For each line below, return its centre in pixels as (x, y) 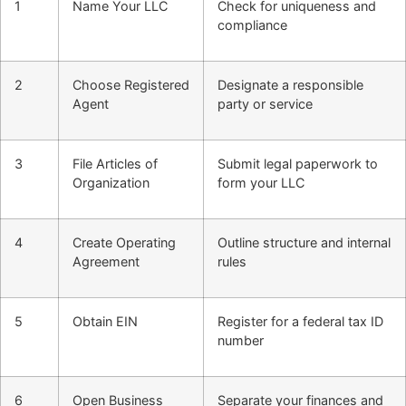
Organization (111, 182)
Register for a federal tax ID (300, 321)
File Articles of (115, 163)
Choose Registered (131, 84)
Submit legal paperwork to (298, 163)
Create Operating (124, 242)
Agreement (106, 261)
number (241, 340)
